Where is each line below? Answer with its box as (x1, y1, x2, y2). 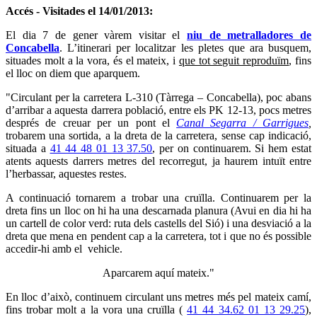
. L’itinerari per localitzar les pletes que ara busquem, (59, 41, 311, 54)
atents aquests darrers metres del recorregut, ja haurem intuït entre (6, 154, 311, 167)
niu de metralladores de (187, 28, 312, 41)
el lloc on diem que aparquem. (6, 67, 140, 79)
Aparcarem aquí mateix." (103, 266, 214, 279)
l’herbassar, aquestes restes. (6, 167, 127, 180)
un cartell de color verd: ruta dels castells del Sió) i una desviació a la (6, 217, 311, 229)
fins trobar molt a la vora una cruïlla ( (6, 303, 188, 316)
